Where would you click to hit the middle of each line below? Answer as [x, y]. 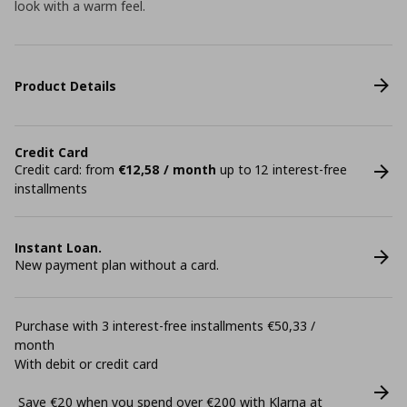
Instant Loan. [58, 248]
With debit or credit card [86, 364]
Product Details [65, 85]
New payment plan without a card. [117, 265]
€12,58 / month [167, 169]
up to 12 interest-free [282, 169]
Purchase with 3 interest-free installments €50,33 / [165, 326]
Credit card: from [66, 169]
